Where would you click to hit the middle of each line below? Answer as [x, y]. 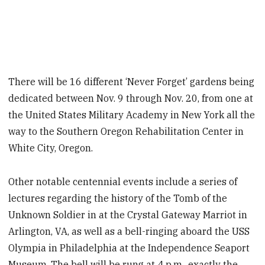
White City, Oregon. [51, 148]
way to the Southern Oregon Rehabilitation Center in [126, 131]
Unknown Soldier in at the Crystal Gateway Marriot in [128, 214]
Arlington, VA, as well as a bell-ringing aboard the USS [129, 231]
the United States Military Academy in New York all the [132, 114]
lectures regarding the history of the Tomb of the [118, 198]
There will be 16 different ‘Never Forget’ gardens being [132, 81]
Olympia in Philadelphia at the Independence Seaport [129, 248]
